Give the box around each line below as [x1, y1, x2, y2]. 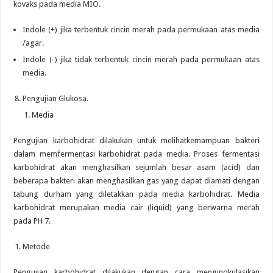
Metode [23, 241, 51, 251]
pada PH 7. [13, 216, 51, 225]
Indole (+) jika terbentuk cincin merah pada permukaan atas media [23, 24, 260, 34]
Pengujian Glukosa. [23, 93, 89, 103]
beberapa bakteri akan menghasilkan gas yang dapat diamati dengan [13, 175, 260, 185]
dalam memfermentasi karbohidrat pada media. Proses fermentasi [13, 149, 260, 158]
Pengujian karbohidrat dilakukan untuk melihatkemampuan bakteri [13, 135, 260, 145]
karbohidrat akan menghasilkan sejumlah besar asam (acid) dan [13, 162, 260, 172]
